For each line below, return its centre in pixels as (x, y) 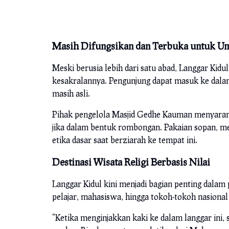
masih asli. (71, 94)
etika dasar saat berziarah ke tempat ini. (125, 140)
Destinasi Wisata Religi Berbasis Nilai (131, 162)
